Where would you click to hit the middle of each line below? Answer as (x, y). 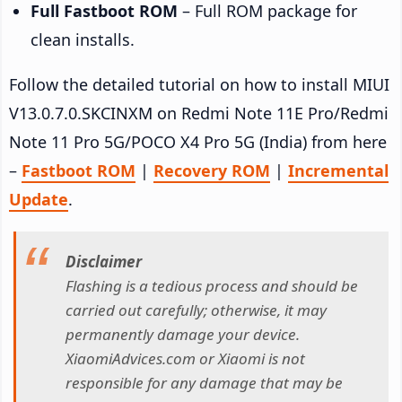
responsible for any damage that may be (204, 383)
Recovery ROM (212, 170)
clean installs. (83, 39)
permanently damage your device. (183, 335)
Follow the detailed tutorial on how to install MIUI (199, 84)
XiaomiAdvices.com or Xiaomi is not (185, 359)
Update (39, 199)
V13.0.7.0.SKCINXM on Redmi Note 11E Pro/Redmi (199, 113)
